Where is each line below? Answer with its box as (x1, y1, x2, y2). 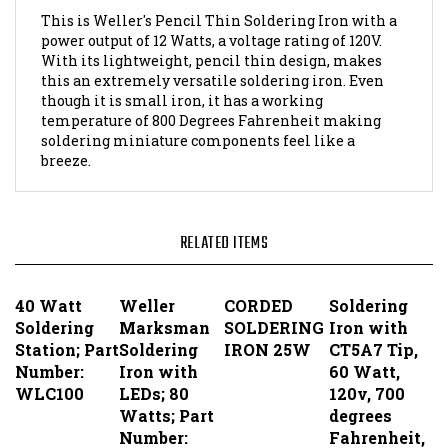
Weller (119, 239, 175, 261)
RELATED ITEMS (179, 175, 269, 202)
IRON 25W (224, 283, 311, 305)
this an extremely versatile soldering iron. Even (41, 15, 384, 35)
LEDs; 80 (119, 327, 189, 349)
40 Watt (15, 239, 82, 261)
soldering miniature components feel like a (41, 75, 355, 95)
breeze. (41, 95, 91, 115)
